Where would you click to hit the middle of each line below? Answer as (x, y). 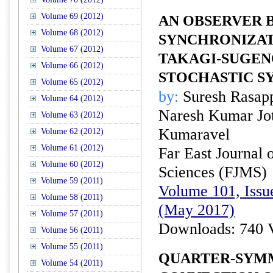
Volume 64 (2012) (72, 98)
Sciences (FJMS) (213, 172)
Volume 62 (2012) (72, 131)
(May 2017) (197, 210)
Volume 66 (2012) (72, 66)
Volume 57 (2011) (72, 214)
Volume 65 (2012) (72, 82)
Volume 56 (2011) (72, 230)
